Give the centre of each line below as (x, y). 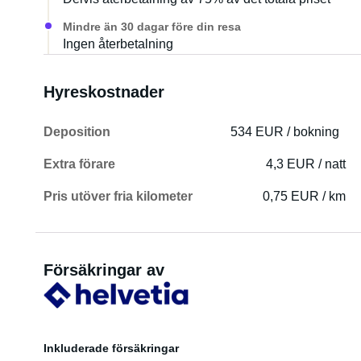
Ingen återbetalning (118, 44)
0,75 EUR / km (305, 196)
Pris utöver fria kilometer (118, 196)
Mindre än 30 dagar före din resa (151, 27)
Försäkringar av (104, 270)
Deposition (77, 132)
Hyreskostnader (104, 92)
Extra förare (79, 164)
